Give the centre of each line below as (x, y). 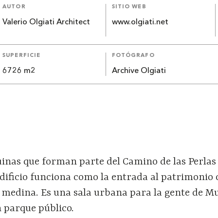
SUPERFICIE (22, 56)
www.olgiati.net (140, 23)
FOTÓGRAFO (133, 56)
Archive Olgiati (139, 71)
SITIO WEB (129, 7)
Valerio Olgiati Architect (46, 23)
